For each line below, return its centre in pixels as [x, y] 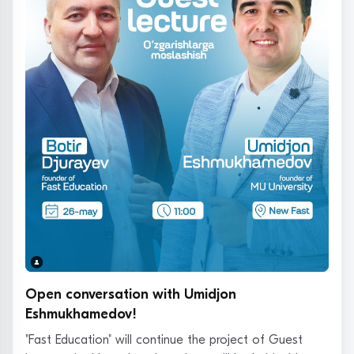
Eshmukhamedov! [81, 314]
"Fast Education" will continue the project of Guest [164, 339]
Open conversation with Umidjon [131, 294]
